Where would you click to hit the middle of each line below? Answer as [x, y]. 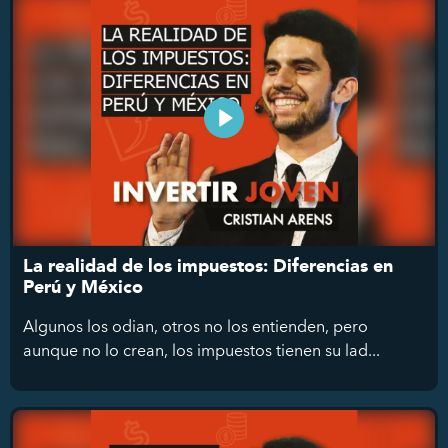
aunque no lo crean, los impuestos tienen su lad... [201, 349]
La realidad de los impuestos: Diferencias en [208, 266]
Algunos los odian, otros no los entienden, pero [195, 325]
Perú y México [83, 287]
